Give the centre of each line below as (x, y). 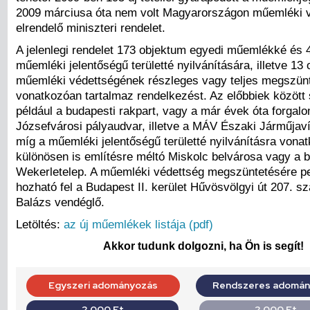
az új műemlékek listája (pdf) (138, 224)
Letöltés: (40, 224)
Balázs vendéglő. (60, 202)
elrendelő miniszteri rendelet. (91, 28)
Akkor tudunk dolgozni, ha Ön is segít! (203, 246)
